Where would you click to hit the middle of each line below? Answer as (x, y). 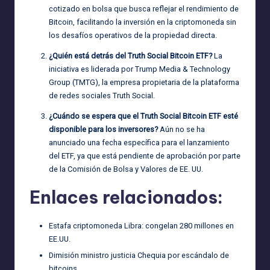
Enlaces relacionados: (126, 197)
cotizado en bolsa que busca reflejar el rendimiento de (144, 8)
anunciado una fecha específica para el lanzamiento (139, 142)
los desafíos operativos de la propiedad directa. (133, 35)
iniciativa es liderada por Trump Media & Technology (140, 69)
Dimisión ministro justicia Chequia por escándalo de (139, 256)
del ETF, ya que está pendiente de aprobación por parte (145, 155)
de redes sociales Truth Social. (102, 95)
